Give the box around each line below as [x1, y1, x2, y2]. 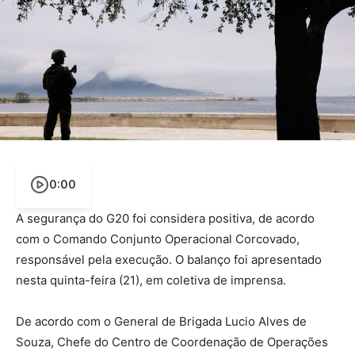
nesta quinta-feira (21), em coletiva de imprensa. [16, 273, 286, 288]
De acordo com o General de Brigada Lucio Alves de [16, 314, 307, 330]
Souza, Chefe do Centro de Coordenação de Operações [16, 334, 328, 350]
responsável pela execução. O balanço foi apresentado [16, 252, 322, 268]
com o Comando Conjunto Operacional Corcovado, [16, 231, 300, 247]
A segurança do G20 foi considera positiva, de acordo [16, 211, 315, 227]
